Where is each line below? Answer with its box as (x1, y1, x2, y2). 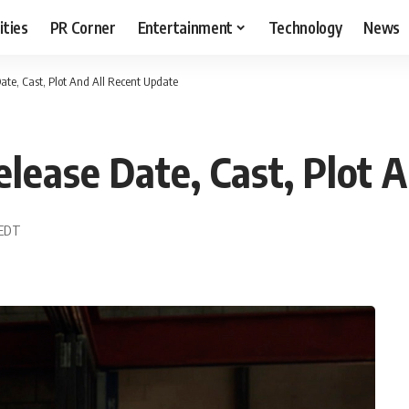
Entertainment (137, 16, 234, 37)
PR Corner (49, 16, 116, 37)
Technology (267, 16, 342, 37)
